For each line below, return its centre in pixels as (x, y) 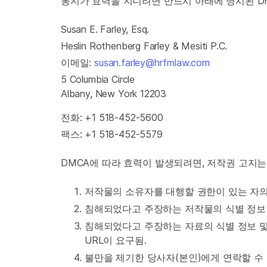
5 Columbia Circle (98, 79)
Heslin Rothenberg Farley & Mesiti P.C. (144, 46)
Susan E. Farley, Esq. (105, 29)
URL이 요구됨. (116, 240)
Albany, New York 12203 (114, 94)
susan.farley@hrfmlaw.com (152, 63)
